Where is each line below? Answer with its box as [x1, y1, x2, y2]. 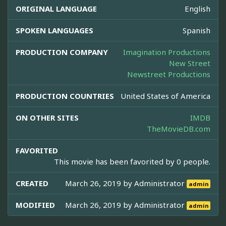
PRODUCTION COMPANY [16, 47, 108, 58]
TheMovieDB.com [147, 124, 210, 134]
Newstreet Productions [127, 69, 210, 80]
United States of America [121, 91, 210, 101]
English [185, 4, 210, 14]
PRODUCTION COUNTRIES [16, 91, 114, 101]
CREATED [16, 178, 48, 189]
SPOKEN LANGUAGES [16, 25, 93, 36]
